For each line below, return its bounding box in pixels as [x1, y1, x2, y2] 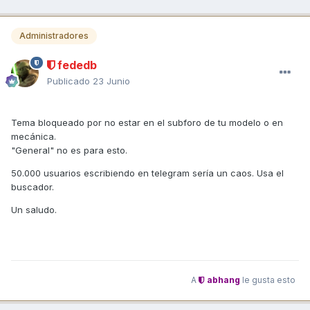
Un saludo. [11, 203, 57, 215]
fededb [55, 57, 97, 72]
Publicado [47, 75, 93, 86]
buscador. [11, 181, 57, 192]
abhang [205, 275, 240, 286]
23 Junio [93, 75, 130, 86]
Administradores [19, 30, 89, 42]
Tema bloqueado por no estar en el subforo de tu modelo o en [11, 116, 283, 128]
